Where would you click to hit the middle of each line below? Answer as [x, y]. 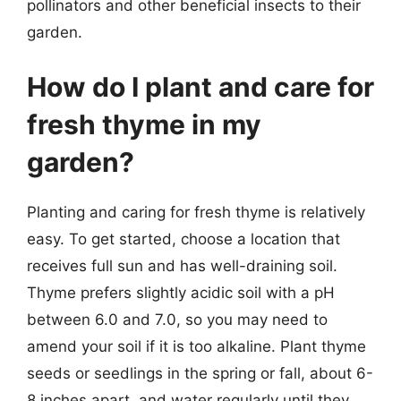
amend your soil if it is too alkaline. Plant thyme [196, 346]
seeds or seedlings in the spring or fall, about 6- [200, 373]
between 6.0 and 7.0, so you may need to [177, 320]
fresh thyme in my [144, 124]
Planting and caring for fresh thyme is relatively [196, 212]
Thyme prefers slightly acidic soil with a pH [181, 293]
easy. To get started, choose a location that [183, 239]
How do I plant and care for [200, 87]
